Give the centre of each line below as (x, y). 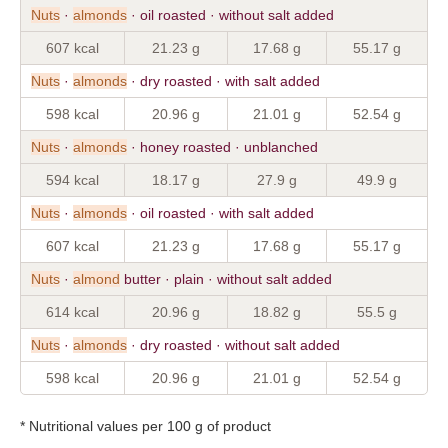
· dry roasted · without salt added (233, 344)
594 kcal (72, 179)
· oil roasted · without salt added (230, 14)
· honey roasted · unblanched (222, 146)
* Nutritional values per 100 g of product (145, 425)
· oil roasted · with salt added (220, 212)
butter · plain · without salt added (226, 278)
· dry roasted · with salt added (223, 80)
